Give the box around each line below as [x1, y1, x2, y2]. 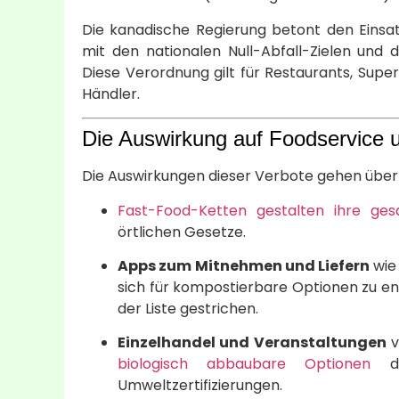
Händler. [82, 83, 140, 104]
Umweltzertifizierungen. [118, 375, 282, 396]
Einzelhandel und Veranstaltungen [118, 332, 387, 354]
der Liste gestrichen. [118, 298, 258, 320]
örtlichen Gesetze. [118, 221, 246, 242]
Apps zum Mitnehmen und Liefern [118, 256, 370, 277]
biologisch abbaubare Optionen [118, 354, 371, 375]
